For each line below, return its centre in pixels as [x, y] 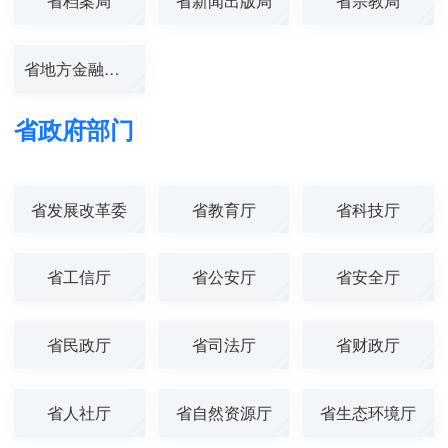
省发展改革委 [79, 208]
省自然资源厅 [223, 412]
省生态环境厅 [368, 412]
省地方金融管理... [111, 67]
